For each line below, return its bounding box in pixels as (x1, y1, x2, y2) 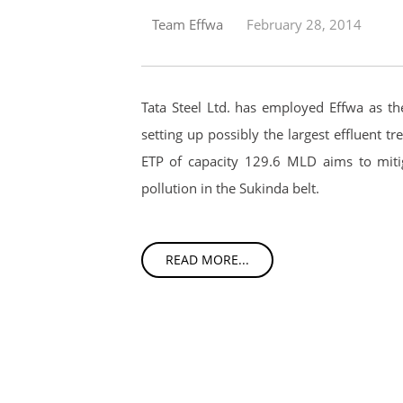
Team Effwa (151, 14, 223, 33)
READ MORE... (165, 250, 249, 268)
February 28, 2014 (246, 14, 362, 33)
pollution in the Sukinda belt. (140, 179, 319, 198)
